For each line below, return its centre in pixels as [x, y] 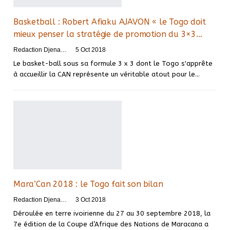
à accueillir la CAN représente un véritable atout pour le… [107, 74]
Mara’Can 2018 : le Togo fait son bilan [88, 184]
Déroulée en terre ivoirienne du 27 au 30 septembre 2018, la [112, 214]
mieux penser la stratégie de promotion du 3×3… [108, 34]
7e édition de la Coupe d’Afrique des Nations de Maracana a [111, 224]
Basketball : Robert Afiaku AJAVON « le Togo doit [110, 22]
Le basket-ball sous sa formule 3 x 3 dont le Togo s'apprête [113, 63]
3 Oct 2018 [91, 200]
